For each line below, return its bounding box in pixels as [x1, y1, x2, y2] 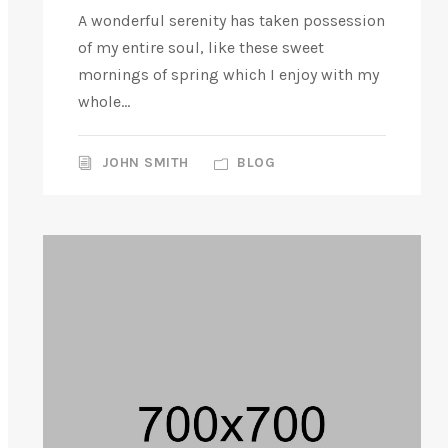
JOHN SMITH [101, 154, 189, 171]
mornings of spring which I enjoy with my [78, 65, 379, 84]
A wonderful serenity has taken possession [78, 11, 385, 30]
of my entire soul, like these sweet [78, 38, 324, 57]
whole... [78, 92, 130, 111]
